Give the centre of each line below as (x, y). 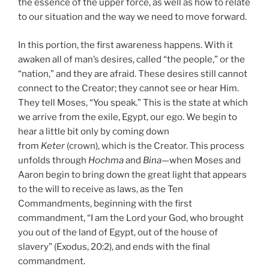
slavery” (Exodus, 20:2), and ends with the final (114, 246)
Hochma (107, 160)
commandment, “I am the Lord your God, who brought (131, 218)
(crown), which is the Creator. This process (155, 146)
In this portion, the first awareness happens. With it (125, 45)
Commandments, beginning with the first (105, 203)
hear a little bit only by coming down (94, 131)
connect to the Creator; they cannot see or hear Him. (128, 88)
